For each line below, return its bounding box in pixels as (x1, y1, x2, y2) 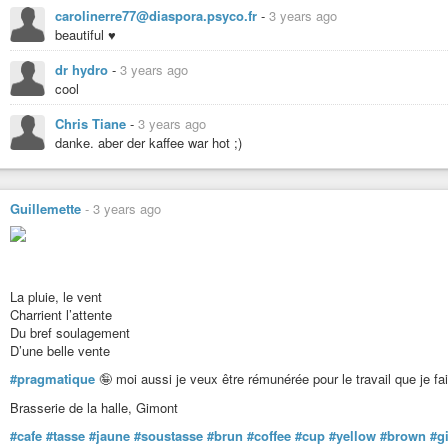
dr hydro (55, 60, 112, 80)
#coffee (247, 426, 291, 445)
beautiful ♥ (55, 25, 116, 45)
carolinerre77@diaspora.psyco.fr (55, 6, 261, 26)
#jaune (89, 426, 130, 445)
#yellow (329, 426, 376, 445)
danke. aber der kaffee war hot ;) (55, 133, 242, 153)
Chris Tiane (55, 114, 130, 134)
